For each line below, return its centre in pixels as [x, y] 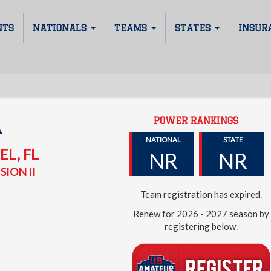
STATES [194, 28]
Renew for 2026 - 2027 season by [201, 213]
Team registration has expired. [201, 194]
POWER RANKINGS [196, 120]
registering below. [201, 226]
